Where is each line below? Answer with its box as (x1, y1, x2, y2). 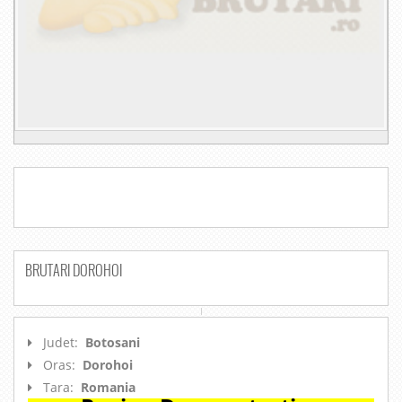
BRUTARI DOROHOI (25, 259, 122, 282)
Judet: (43, 334, 82, 352)
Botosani (85, 334, 140, 352)
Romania (81, 379, 135, 397)
